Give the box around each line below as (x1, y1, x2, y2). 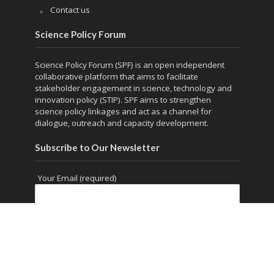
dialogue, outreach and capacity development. (34, 117, 209, 128)
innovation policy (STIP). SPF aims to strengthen (34, 94, 211, 105)
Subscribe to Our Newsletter (34, 141, 160, 153)
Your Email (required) (37, 172, 117, 183)
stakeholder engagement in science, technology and (34, 82, 232, 94)
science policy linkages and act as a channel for (34, 105, 212, 117)
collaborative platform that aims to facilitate (34, 70, 198, 82)
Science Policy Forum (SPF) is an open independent (34, 59, 224, 70)
